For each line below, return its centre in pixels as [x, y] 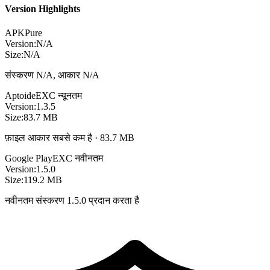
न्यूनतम [70, 95]
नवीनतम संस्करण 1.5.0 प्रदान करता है [72, 200]
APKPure [24, 33]
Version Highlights [42, 9]
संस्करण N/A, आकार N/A [52, 75]
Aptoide [20, 95]
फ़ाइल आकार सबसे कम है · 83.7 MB [70, 137]
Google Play [29, 158]
